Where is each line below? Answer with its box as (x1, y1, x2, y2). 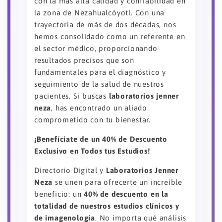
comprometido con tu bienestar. (34, 115, 151, 124)
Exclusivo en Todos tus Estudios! (34, 147, 150, 156)
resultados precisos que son (34, 56, 134, 65)
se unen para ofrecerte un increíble (53, 178, 183, 187)
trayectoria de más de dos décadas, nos (34, 20, 176, 29)
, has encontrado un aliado (51, 104, 148, 112)
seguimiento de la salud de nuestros (34, 80, 165, 89)
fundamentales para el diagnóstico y (34, 68, 166, 77)
